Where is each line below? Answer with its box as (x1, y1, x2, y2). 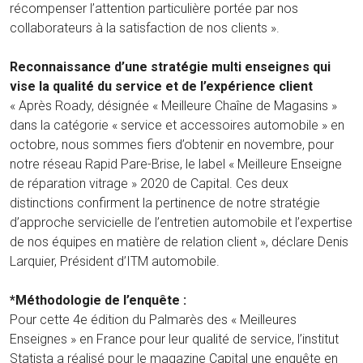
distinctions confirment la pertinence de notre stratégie (10, 195, 320, 211)
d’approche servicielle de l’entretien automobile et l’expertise (10, 215, 352, 231)
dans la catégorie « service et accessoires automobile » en (10, 117, 344, 134)
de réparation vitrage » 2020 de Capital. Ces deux (10, 176, 288, 192)
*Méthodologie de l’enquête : (10, 293, 186, 309)
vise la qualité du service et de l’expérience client (10, 79, 313, 95)
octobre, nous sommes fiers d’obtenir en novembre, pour (10, 137, 334, 153)
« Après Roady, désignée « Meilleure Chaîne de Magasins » (10, 98, 337, 114)
